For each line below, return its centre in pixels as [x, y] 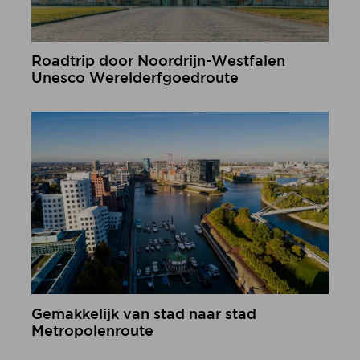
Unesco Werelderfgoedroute [135, 79]
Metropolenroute [92, 331]
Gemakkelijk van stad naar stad [143, 315]
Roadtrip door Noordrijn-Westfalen [158, 62]
